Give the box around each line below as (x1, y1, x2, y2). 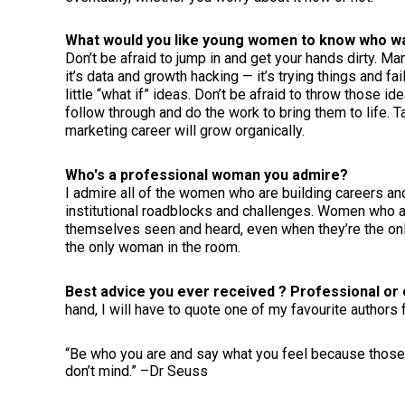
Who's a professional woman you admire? (65, 166, 352, 184)
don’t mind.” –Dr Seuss (65, 362, 208, 380)
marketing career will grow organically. (65, 122, 305, 140)
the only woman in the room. (65, 239, 240, 257)
